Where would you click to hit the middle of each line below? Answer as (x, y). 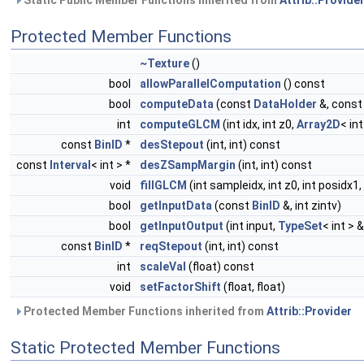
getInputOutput (182, 226)
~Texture (165, 63)
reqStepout (171, 246)
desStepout (172, 145)
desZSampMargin (188, 165)
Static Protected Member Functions (145, 348)
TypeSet (300, 226)
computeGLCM (180, 124)
